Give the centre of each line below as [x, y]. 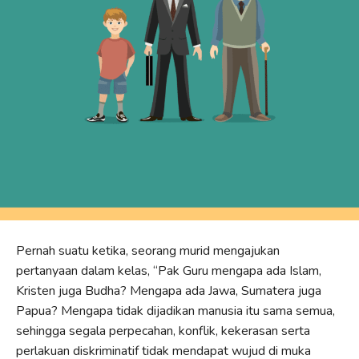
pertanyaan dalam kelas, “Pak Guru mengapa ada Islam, [169, 270]
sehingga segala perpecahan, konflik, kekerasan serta [163, 331]
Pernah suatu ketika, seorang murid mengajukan [148, 250]
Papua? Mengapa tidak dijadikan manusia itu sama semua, [175, 311]
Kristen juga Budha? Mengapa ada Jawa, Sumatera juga [169, 290]
